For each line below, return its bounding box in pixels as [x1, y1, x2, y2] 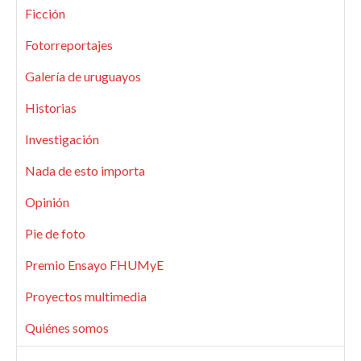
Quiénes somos [25, 319, 109, 335]
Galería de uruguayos [25, 68, 141, 84]
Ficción [25, 5, 65, 21]
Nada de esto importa [25, 162, 145, 178]
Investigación [25, 131, 99, 147]
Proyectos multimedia [25, 288, 147, 304]
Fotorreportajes [25, 36, 113, 52]
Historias [25, 99, 77, 115]
